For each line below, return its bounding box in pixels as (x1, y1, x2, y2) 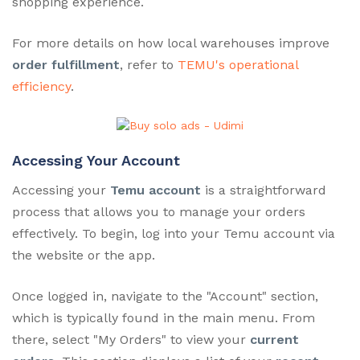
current (250, 332, 299, 348)
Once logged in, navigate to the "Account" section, (12, 288, 318, 305)
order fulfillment (12, 56, 120, 72)
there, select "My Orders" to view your (12, 332, 250, 348)
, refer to (120, 56, 178, 72)
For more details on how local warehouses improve (12, 35, 329, 51)
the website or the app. (12, 247, 155, 264)
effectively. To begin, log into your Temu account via (12, 226, 335, 242)
